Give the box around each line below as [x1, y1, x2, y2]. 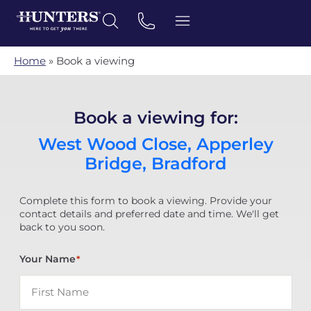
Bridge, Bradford [85, 153, 226, 174]
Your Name [19, 253, 76, 265]
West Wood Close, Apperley [37, 134, 274, 154]
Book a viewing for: [73, 108, 238, 128]
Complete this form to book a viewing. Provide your [19, 194, 272, 207]
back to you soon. [19, 221, 105, 233]
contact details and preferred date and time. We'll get [19, 208, 279, 220]
